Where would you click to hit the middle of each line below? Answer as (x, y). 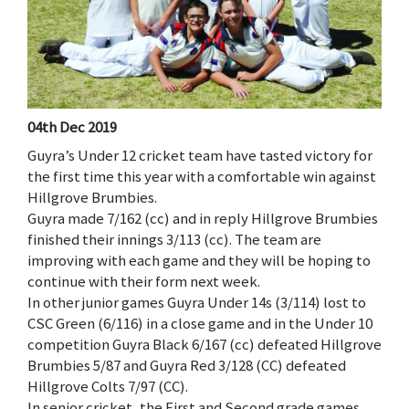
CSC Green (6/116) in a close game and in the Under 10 (200, 324)
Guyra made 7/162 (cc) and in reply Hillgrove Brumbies (203, 219)
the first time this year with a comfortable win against (202, 177)
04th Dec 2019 (72, 126)
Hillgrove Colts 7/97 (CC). (108, 387)
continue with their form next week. (144, 282)
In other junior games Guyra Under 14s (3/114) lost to (197, 303)
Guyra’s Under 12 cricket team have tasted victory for (200, 156)
